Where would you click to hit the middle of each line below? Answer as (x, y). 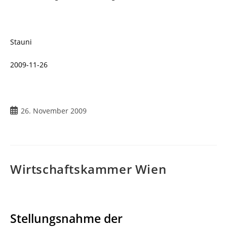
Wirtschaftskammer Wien (88, 169)
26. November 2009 (54, 111)
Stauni (21, 42)
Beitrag (22, 110)
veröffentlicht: (33, 121)
